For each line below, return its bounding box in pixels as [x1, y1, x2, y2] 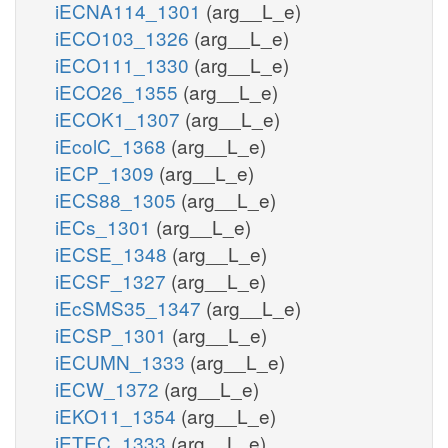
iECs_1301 [55, 212, 156, 240]
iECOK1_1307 [55, 104, 185, 132]
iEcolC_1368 [55, 131, 171, 159]
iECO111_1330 [55, 50, 194, 78]
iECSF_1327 [55, 266, 171, 294]
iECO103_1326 [55, 23, 194, 51]
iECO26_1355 [55, 77, 183, 105]
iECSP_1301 [55, 320, 172, 348]
